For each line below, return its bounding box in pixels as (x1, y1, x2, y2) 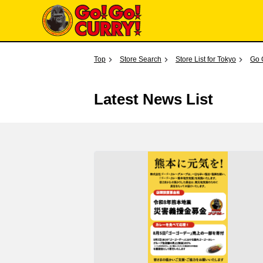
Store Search (120, 55, 161, 63)
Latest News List (94, 90, 213, 108)
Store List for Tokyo (176, 55, 236, 63)
